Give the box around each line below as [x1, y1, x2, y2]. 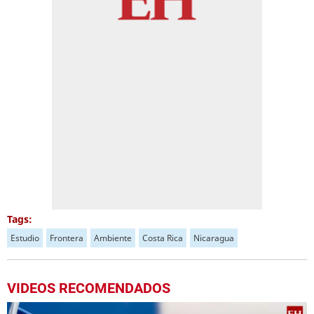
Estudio [11, 232, 39, 244]
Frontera [50, 232, 83, 244]
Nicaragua [193, 232, 234, 244]
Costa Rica [142, 232, 183, 244]
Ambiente [94, 232, 132, 244]
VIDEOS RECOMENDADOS [7, 280, 170, 296]
